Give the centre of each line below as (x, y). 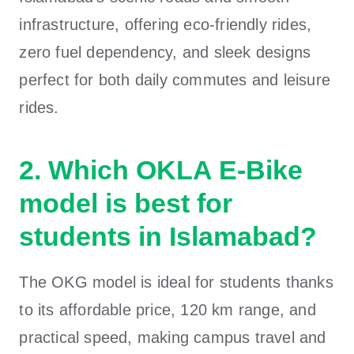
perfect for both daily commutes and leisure (175, 79)
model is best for (126, 203)
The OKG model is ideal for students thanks (176, 282)
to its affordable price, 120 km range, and (168, 309)
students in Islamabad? (168, 236)
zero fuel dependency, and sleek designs (165, 52)
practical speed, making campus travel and (173, 337)
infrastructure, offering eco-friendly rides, (166, 24)
